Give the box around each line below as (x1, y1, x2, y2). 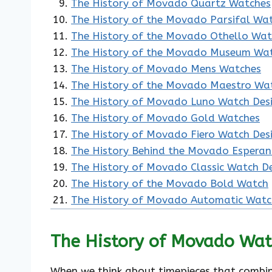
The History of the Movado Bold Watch (71, 177, 268, 189)
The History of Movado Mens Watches (71, 62, 261, 75)
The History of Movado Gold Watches (71, 111, 260, 124)
